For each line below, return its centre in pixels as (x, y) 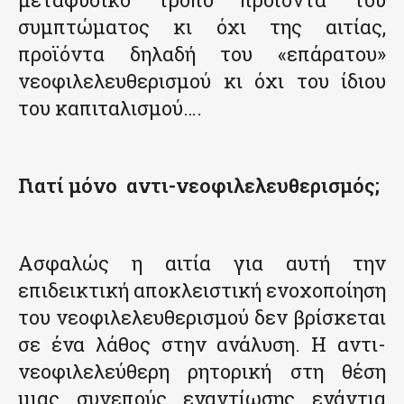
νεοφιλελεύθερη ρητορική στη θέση (202, 371)
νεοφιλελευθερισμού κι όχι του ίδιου (202, 80)
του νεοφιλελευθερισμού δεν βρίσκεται (202, 317)
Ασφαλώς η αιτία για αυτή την (202, 262)
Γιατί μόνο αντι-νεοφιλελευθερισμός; (199, 185)
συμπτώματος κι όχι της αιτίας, (202, 26)
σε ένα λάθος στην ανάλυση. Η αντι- (202, 344)
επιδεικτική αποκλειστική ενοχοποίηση (202, 289)
